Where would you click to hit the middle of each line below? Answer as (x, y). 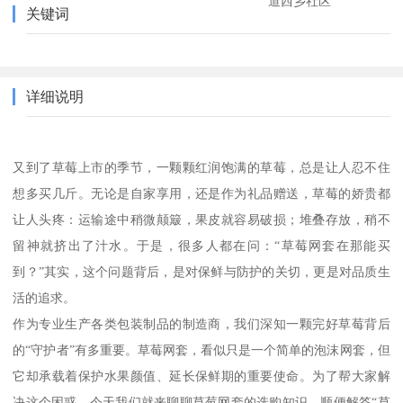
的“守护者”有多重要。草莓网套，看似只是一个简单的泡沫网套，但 (201, 349)
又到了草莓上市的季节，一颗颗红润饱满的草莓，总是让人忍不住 (201, 167)
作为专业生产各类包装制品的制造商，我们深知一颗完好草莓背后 (201, 323)
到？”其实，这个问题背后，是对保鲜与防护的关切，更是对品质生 (201, 271)
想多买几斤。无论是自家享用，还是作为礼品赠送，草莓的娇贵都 (201, 193)
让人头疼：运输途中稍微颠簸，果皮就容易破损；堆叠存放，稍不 (201, 219)
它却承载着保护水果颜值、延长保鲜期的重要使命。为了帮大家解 (201, 376)
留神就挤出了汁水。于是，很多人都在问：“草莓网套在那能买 (201, 245)
